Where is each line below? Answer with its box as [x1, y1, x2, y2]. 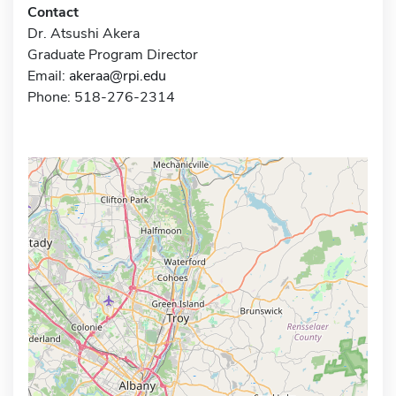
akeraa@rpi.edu [69, 65, 166, 86]
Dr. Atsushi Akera [27, 23, 140, 43]
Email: [27, 65, 69, 86]
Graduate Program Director [27, 44, 198, 65]
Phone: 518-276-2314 [27, 87, 175, 107]
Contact [27, 2, 79, 22]
